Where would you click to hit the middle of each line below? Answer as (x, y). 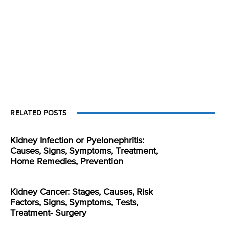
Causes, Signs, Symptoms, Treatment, (84, 151)
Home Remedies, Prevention (67, 162)
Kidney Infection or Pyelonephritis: (77, 141)
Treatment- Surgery (48, 213)
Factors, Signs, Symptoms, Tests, (74, 203)
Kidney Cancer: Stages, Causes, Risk (81, 192)
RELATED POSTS (38, 113)
